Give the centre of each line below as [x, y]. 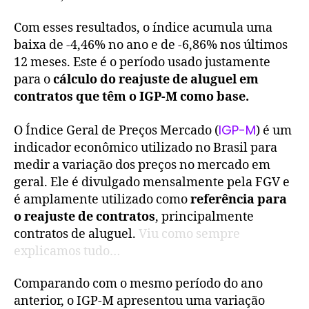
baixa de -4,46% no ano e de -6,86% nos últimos [151, 46]
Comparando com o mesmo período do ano [138, 284]
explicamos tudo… [67, 251]
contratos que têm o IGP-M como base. [131, 97]
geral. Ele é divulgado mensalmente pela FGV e [152, 182]
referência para [239, 199]
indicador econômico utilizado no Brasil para [146, 148]
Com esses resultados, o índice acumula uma [143, 28]
